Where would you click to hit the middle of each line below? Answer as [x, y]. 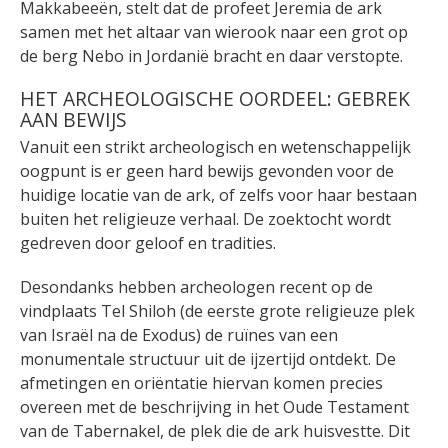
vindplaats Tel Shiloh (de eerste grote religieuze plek [217, 311]
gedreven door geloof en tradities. [148, 243]
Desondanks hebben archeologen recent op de [196, 287]
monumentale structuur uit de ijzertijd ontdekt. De [208, 359]
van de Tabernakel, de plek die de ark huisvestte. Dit [215, 431]
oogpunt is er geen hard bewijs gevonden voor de [207, 171]
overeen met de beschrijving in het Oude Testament [214, 407]
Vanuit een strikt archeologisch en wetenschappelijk [215, 147]
